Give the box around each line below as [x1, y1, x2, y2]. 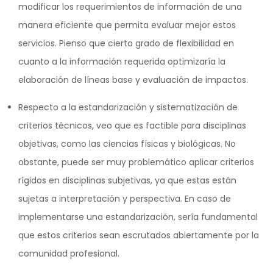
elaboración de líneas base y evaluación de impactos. [18, 73, 248, 86]
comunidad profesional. [18, 247, 119, 260]
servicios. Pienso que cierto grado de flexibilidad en [18, 37, 234, 49]
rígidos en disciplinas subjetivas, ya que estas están [18, 174, 236, 186]
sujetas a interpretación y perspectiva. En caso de [18, 192, 231, 205]
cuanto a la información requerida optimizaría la [18, 55, 225, 68]
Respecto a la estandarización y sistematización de [18, 101, 238, 113]
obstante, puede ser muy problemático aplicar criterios [18, 155, 254, 168]
